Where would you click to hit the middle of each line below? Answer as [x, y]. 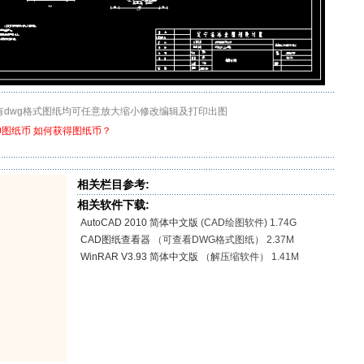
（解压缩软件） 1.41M [249, 257]
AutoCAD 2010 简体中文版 [139, 223]
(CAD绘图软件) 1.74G [247, 223]
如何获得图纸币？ [72, 131]
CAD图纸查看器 [115, 240]
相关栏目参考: [113, 184]
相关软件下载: [113, 205]
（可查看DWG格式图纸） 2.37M [222, 240]
